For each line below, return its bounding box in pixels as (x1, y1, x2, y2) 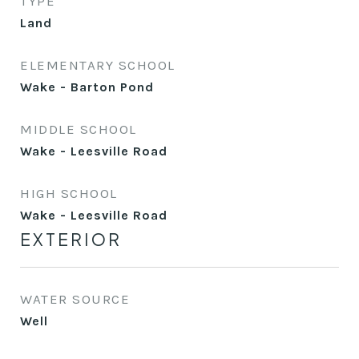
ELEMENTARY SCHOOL (20, 57, 175, 73)
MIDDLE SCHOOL (20, 121, 137, 137)
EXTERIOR (20, 228, 122, 250)
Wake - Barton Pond (20, 79, 154, 95)
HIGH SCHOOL (20, 185, 118, 201)
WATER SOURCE (20, 291, 130, 307)
